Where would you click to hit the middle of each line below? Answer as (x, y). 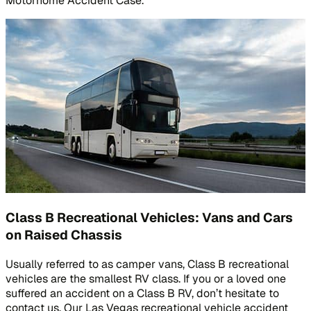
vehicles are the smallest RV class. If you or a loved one (146, 279)
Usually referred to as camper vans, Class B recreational (147, 264)
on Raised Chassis (64, 235)
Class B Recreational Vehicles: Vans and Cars (149, 218)
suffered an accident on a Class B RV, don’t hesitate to (142, 294)
